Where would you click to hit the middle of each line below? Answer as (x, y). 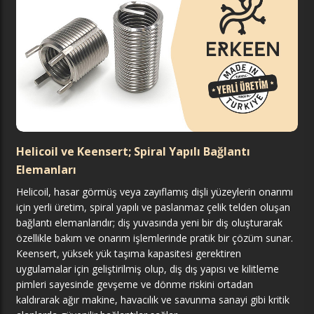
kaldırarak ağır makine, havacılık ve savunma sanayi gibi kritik (153, 299)
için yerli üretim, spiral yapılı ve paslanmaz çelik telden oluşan (153, 207)
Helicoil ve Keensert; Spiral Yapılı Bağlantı (133, 151)
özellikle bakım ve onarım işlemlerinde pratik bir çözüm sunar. (155, 238)
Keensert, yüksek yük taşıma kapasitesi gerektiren (129, 253)
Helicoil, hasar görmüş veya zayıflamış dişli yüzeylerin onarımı (155, 191)
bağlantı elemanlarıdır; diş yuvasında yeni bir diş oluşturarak (149, 222)
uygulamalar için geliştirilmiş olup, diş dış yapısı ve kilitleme (148, 268)
